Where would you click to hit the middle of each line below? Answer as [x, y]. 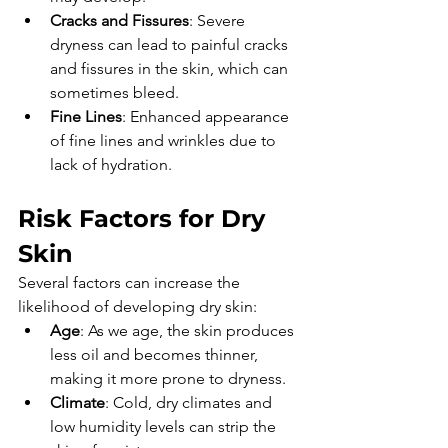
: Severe [219, 20]
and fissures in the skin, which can [171, 68]
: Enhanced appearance [207, 116]
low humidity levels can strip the [165, 426]
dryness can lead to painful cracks [171, 44]
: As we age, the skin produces [189, 330]
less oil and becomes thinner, [156, 354]
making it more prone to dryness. [168, 378]
